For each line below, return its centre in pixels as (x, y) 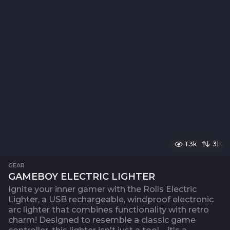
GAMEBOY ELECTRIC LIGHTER (82, 177)
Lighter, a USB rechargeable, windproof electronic (111, 199)
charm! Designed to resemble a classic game (102, 220)
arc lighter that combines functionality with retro (109, 210)
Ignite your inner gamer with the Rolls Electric (102, 189)
